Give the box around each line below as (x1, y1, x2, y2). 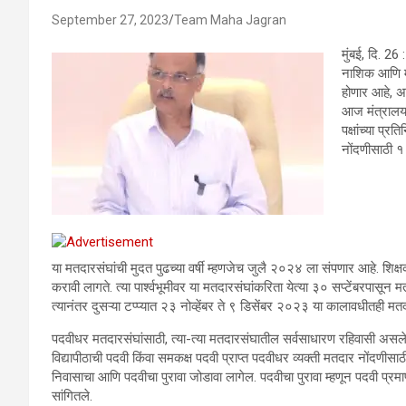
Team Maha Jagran (174, 13, 286, 27)
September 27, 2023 (52, 13, 169, 27)
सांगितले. (52, 387, 92, 404)
